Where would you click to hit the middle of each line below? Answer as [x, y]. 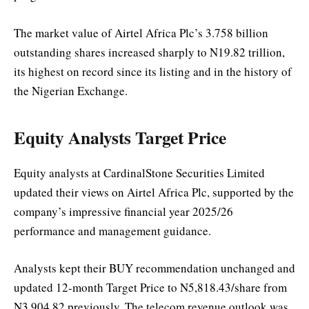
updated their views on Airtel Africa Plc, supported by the [154, 192]
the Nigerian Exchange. [71, 90]
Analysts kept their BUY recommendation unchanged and [154, 268]
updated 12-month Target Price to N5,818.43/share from [150, 288]
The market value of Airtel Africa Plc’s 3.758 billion [141, 32]
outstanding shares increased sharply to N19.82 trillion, [149, 52]
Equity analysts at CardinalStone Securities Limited [139, 173]
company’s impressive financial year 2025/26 [123, 212]
